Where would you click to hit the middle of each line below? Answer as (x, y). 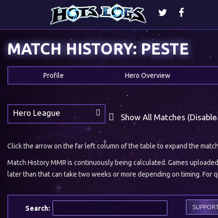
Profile (53, 75)
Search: (38, 208)
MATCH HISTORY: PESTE (105, 49)
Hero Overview (148, 75)
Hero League (37, 113)
